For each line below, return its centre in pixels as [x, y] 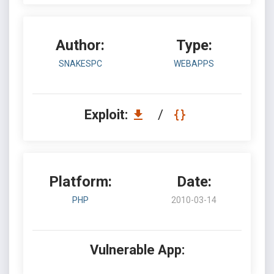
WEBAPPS [194, 64]
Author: [80, 45]
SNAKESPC [80, 64]
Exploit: [107, 115]
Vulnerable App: [137, 250]
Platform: [80, 182]
